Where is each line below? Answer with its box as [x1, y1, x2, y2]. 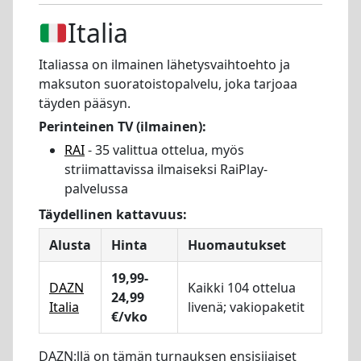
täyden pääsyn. [39, 94, 131, 113]
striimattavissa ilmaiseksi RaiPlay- [64, 160, 268, 178]
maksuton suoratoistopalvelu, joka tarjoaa [39, 75, 297, 93]
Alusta [49, 235, 91, 254]
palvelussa [64, 180, 128, 197]
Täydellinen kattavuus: [39, 205, 187, 223]
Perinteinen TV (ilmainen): [39, 118, 206, 136]
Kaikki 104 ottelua [188, 278, 296, 297]
